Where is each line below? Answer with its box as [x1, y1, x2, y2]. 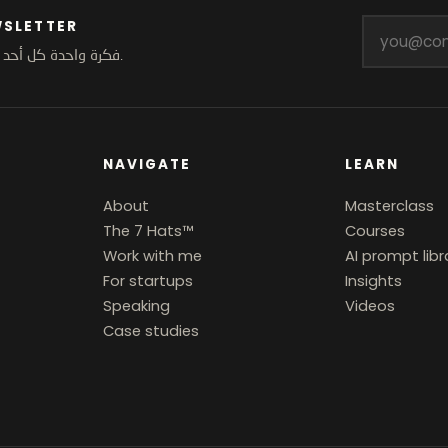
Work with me [103, 245, 203, 266]
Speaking [103, 295, 171, 316]
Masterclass [344, 195, 434, 216]
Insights [344, 270, 402, 291]
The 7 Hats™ [103, 220, 195, 241]
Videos [344, 295, 395, 316]
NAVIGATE [103, 154, 192, 174]
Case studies [103, 320, 200, 341]
